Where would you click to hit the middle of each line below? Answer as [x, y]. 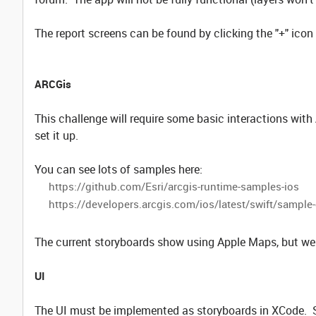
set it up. [56, 135]
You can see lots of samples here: [119, 169]
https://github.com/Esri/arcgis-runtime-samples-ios [174, 186]
